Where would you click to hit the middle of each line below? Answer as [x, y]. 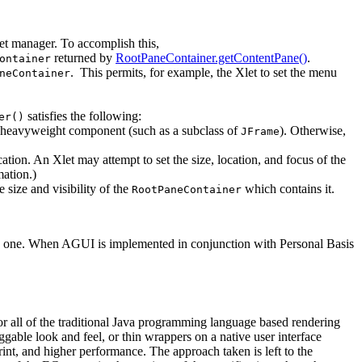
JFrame [260, 131]
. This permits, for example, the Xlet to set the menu [204, 72]
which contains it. [288, 188]
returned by [83, 57]
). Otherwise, [313, 130]
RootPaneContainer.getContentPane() [211, 57]
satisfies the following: [83, 116]
